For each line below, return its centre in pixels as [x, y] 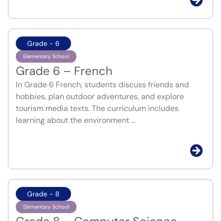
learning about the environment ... [76, 120]
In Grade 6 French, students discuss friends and [102, 85]
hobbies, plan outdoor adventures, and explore [100, 97]
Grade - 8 [43, 194]
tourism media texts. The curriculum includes [97, 109]
